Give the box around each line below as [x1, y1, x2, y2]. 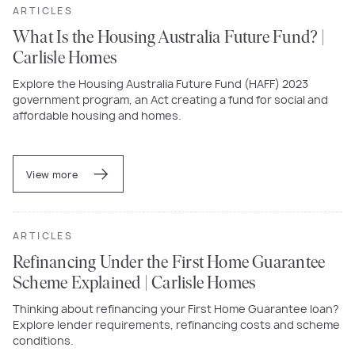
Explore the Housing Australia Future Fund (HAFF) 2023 [13, 75, 308, 91]
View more [26, 167, 81, 181]
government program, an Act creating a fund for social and [13, 91, 328, 107]
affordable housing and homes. [13, 107, 181, 123]
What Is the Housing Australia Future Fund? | [13, 29, 326, 48]
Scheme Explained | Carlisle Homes [13, 274, 256, 293]
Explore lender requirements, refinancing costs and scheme [13, 316, 340, 332]
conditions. [13, 332, 74, 348]
